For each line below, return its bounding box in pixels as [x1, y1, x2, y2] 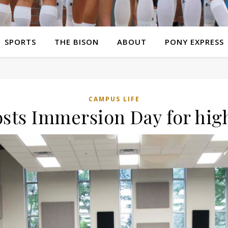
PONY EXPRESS [164, 37, 224, 47]
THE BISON [54, 37, 99, 47]
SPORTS [4, 37, 36, 47]
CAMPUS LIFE [88, 95, 140, 103]
